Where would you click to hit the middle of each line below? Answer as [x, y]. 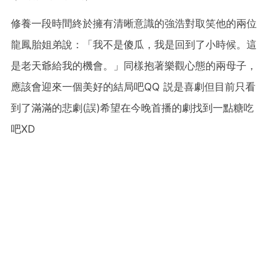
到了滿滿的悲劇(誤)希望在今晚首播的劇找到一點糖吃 [132, 108]
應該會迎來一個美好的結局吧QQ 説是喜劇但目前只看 [133, 86]
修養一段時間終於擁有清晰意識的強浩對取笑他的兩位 [134, 23]
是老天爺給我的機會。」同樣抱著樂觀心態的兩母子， [134, 65]
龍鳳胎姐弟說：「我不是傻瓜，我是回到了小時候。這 [134, 44]
